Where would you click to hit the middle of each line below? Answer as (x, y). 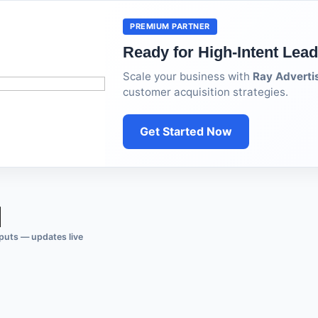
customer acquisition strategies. (206, 92)
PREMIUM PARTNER (170, 26)
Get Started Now (186, 131)
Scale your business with (188, 76)
